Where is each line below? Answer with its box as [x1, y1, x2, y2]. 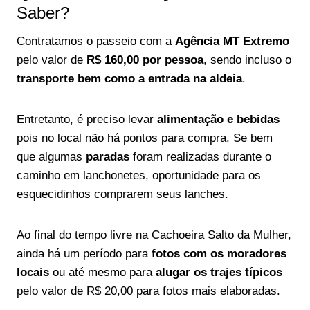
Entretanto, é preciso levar [17, 113, 157, 126]
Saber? [17, 3, 69, 22]
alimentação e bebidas [157, 113, 280, 126]
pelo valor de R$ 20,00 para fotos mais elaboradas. [17, 284, 280, 298]
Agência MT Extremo [175, 35, 289, 48]
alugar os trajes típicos [156, 266, 282, 279]
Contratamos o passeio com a [17, 35, 175, 48]
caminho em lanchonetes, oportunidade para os [17, 169, 261, 182]
